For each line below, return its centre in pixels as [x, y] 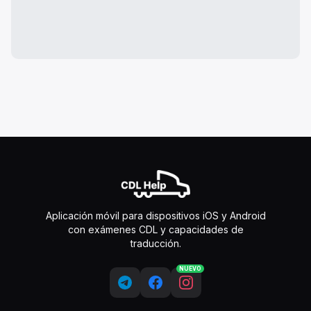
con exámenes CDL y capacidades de [155, 229]
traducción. [155, 243]
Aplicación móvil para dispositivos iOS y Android [155, 216]
